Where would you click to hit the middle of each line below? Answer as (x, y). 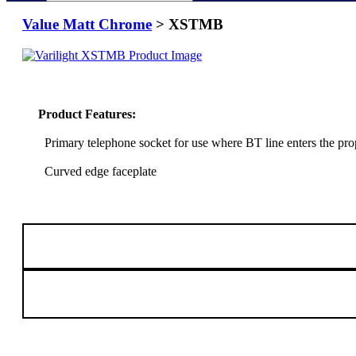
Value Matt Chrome (87, 25)
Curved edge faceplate (97, 171)
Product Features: (87, 114)
